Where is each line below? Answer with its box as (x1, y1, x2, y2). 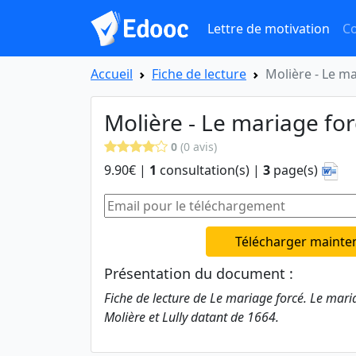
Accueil (91, 65, 133, 83)
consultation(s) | (157, 161, 263, 179)
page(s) (270, 161, 321, 179)
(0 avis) (177, 139, 217, 154)
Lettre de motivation (207, 19, 330, 37)
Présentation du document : (104, 264, 293, 284)
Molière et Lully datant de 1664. (104, 308, 279, 327)
